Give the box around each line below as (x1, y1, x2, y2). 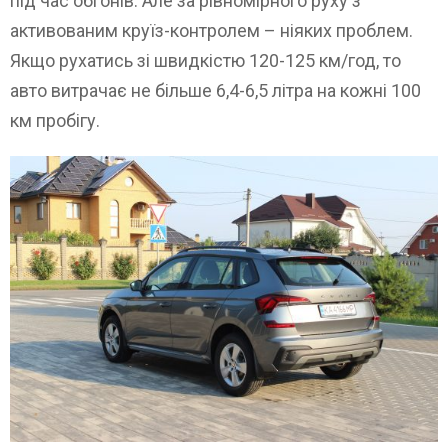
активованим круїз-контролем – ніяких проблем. (10, 20, 413, 42)
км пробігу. (10, 110, 100, 132)
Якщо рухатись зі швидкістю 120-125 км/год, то (10, 50, 401, 72)
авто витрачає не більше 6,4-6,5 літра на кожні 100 (10, 80, 421, 102)
